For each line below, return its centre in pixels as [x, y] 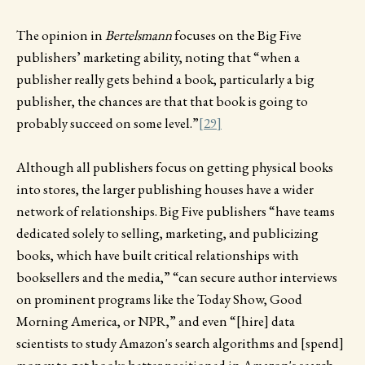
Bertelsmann [139, 35]
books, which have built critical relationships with [158, 255]
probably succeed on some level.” [108, 123]
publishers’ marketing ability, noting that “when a [158, 57]
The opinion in [61, 35]
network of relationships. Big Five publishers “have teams [176, 211]
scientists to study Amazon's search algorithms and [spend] [180, 343]
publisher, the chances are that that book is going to [162, 101]
